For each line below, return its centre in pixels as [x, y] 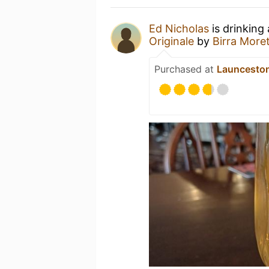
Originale [171, 41]
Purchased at [186, 69]
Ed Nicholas [179, 29]
